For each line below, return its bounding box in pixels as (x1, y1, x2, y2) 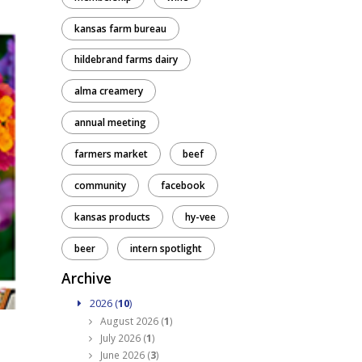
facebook (161, 179, 205, 193)
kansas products (74, 210, 150, 225)
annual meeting (74, 116, 146, 130)
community (74, 179, 126, 193)
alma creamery (74, 84, 143, 99)
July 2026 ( (97, 331, 146, 346)
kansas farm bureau (74, 21, 166, 36)
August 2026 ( (97, 314, 164, 329)
